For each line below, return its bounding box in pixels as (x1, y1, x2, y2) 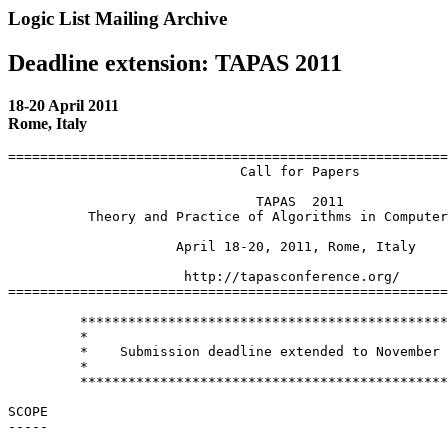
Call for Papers (8, 163, 360, 179)
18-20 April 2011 (8, 96, 119, 114)
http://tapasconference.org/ (8, 268, 400, 284)
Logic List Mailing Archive (8, 8, 227, 29)
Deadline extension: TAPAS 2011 (8, 49, 342, 76)
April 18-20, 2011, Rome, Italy (8, 238, 416, 254)
